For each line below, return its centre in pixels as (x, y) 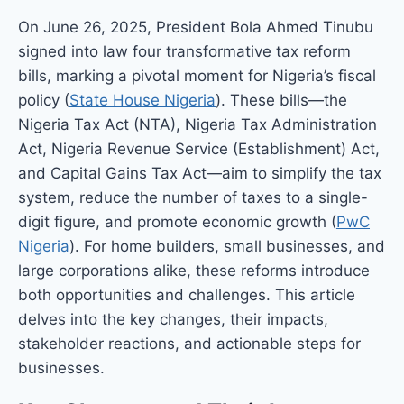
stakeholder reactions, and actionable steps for (189, 344)
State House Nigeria (142, 101)
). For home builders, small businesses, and (227, 247)
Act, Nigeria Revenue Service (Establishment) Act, (199, 149)
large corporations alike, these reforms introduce (194, 271)
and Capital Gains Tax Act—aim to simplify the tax (200, 174)
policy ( (44, 101)
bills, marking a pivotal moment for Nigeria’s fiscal (197, 76)
